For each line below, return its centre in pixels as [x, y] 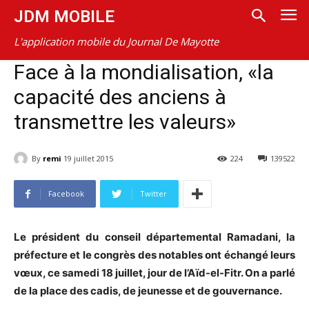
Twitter [153, 194]
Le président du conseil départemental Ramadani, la [154, 237]
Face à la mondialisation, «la [144, 72]
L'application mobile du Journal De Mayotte [116, 41]
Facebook [66, 194]
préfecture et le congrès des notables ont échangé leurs [154, 255]
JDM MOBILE [64, 17]
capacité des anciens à [120, 97]
